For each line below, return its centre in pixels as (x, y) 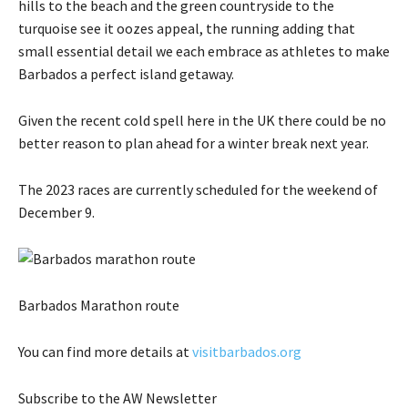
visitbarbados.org (247, 351)
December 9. (56, 212)
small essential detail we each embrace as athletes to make (204, 51)
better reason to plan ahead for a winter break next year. (194, 143)
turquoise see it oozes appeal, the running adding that (187, 28)
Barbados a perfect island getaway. (126, 73)
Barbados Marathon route (99, 305)
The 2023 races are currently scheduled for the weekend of (198, 189)
